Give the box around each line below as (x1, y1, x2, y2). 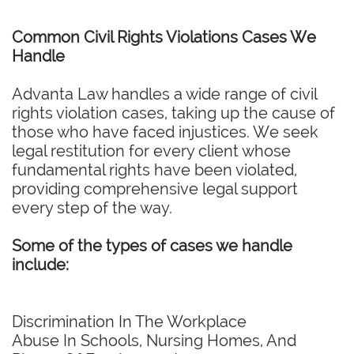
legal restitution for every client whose (12, 141, 291, 160)
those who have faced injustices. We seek (12, 122, 318, 141)
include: (12, 255, 69, 274)
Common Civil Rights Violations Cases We (12, 28, 316, 47)
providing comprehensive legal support (12, 179, 298, 198)
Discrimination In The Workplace (12, 312, 247, 331)
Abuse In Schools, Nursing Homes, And (12, 331, 296, 350)
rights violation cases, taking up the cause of (12, 104, 335, 122)
